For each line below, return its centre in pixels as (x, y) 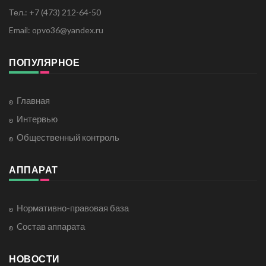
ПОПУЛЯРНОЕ (44, 62)
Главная (33, 101)
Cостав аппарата (51, 227)
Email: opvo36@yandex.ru (56, 30)
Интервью (37, 119)
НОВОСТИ (34, 259)
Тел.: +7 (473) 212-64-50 (55, 12)
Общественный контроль (68, 137)
